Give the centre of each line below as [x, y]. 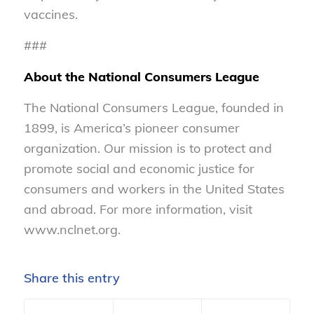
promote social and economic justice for [139, 168]
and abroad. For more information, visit [138, 209]
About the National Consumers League [141, 76]
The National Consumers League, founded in [153, 107]
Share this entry [71, 278]
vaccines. [50, 15]
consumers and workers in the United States [154, 189]
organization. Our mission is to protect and [148, 148]
